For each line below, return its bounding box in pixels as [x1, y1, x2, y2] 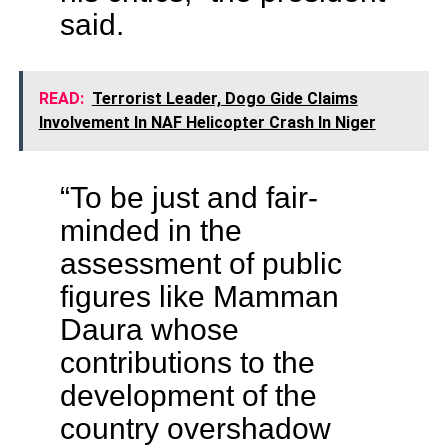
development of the [59, 378, 317, 413]
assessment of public [59, 246, 342, 281]
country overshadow [59, 411, 331, 446]
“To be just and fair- [59, 180, 318, 215]
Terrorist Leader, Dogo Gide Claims [91, 89, 358, 109]
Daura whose [59, 312, 239, 347]
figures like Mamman [59, 279, 339, 314]
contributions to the [59, 345, 315, 380]
